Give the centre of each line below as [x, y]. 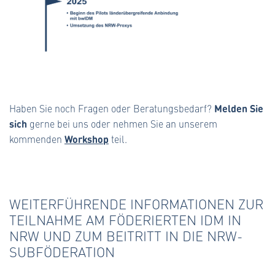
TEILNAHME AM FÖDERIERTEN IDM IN [125, 219]
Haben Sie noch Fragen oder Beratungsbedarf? [112, 108]
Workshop [87, 138]
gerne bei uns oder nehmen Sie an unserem [122, 123]
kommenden [37, 139]
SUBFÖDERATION [62, 251]
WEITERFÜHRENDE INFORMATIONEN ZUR [136, 203]
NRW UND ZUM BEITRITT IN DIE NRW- [126, 235]
